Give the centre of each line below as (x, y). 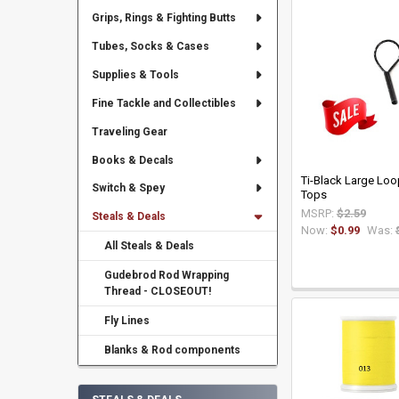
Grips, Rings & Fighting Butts (163, 17)
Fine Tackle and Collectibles (163, 103)
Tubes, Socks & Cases (150, 46)
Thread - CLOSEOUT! (158, 292)
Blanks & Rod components (173, 350)
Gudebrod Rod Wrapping (167, 276)
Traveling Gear (129, 131)
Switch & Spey (128, 188)
